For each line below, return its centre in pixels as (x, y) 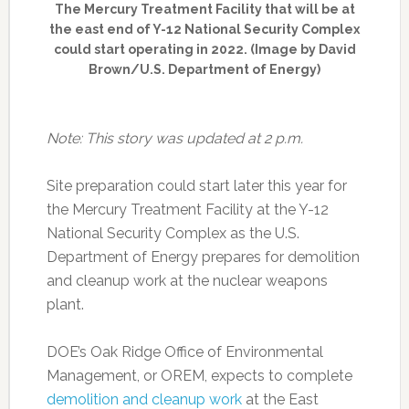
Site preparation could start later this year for (196, 186)
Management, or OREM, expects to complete (199, 376)
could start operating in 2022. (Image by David (204, 50)
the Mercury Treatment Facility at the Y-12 (187, 210)
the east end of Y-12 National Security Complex (205, 30)
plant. (65, 305)
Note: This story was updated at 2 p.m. (174, 139)
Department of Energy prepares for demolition (203, 257)
